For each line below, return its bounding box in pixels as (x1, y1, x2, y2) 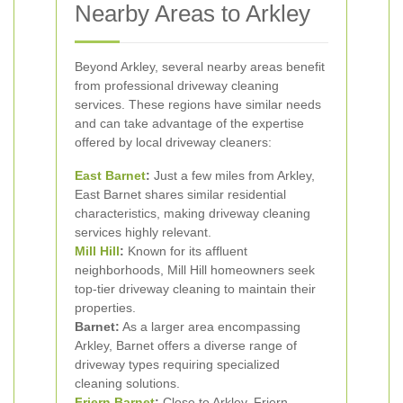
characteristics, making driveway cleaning (75, 206, 310, 220)
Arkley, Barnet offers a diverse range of (75, 338, 297, 353)
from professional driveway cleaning (75, 78, 279, 93)
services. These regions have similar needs (75, 97, 321, 112)
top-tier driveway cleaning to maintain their (75, 282, 316, 296)
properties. (75, 300, 136, 315)
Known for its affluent (124, 244, 247, 258)
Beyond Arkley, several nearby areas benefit (75, 59, 325, 74)
